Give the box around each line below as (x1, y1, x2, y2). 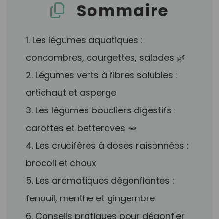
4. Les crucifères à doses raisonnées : (26, 139, 189, 152)
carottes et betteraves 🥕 (26, 122, 137, 134)
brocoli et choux (26, 157, 97, 169)
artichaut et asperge (26, 87, 117, 99)
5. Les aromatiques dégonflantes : (26, 175, 175, 187)
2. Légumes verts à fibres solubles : (26, 69, 178, 81)
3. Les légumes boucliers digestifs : (26, 104, 176, 116)
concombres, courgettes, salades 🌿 (26, 51, 186, 64)
